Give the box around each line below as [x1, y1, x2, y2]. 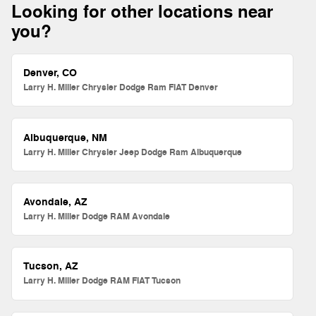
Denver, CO [23, 66, 78, 80]
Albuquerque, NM [23, 130, 108, 145]
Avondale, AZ [23, 195, 88, 209]
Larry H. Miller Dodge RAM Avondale [23, 210, 171, 222]
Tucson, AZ [23, 260, 79, 274]
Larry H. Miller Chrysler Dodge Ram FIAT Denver [23, 82, 219, 94]
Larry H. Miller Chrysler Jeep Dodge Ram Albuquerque [23, 146, 243, 158]
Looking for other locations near [11, 1, 273, 23]
